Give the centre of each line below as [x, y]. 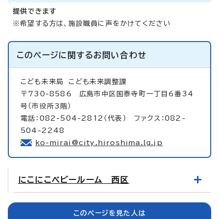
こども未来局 [45, 81]
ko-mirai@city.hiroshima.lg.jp [99, 142]
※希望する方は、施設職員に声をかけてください [92, 23]
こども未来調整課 [98, 81]
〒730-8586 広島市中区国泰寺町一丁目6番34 [107, 94]
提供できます [35, 11]
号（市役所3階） [46, 106]
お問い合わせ [120, 55]
